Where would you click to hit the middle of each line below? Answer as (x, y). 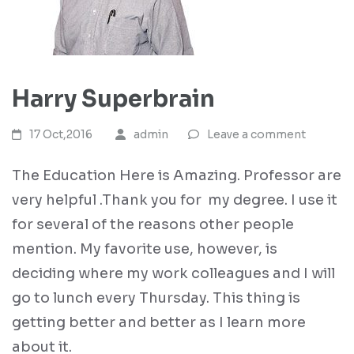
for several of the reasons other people (153, 224)
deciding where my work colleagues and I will (173, 273)
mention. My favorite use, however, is (145, 249)
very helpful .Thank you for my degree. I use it (175, 200)
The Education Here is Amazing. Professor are (177, 175)
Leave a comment (256, 134)
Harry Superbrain (113, 99)
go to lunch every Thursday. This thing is (156, 298)
